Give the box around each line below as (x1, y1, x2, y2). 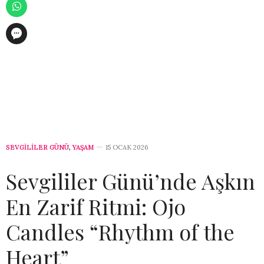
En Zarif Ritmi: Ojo (6, 192, 186, 221)
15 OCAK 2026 (105, 143, 148, 152)
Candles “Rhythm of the (6, 217, 235, 246)
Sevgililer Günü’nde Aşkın (6, 167, 255, 196)
